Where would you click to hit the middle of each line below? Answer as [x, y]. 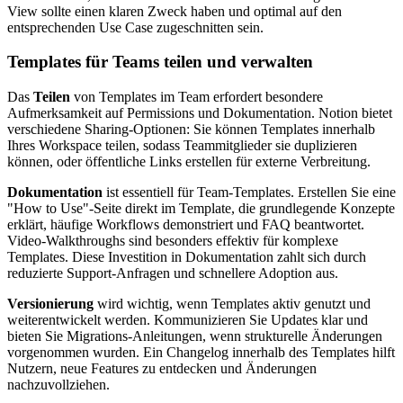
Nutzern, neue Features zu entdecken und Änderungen [162, 369]
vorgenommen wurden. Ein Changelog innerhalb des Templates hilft [201, 353]
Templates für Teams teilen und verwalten [160, 62]
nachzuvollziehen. [58, 385]
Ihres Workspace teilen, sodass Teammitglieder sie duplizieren [182, 146]
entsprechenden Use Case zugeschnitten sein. [135, 27]
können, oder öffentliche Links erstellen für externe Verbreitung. [189, 162]
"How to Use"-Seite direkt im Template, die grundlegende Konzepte [201, 209]
